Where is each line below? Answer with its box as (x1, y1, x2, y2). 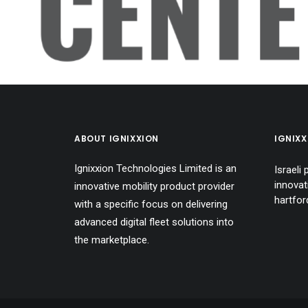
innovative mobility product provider (74, 180, 234, 192)
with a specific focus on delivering (74, 198, 228, 210)
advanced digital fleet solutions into (74, 216, 234, 228)
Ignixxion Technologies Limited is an (74, 162, 236, 175)
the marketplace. (74, 234, 149, 246)
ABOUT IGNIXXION (74, 133, 159, 144)
